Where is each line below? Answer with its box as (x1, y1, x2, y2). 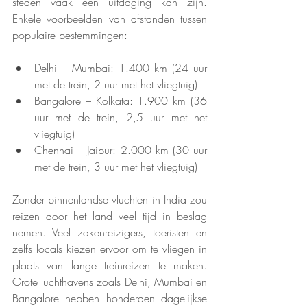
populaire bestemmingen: (12, 27, 127, 43)
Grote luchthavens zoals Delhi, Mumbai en (12, 274, 207, 290)
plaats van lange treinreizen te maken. (12, 258, 207, 273)
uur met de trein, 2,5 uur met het (34, 110, 207, 125)
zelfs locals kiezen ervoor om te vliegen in (12, 241, 207, 257)
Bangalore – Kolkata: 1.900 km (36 (34, 93, 207, 109)
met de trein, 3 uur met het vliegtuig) (34, 159, 197, 175)
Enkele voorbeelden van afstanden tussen (12, 11, 207, 27)
